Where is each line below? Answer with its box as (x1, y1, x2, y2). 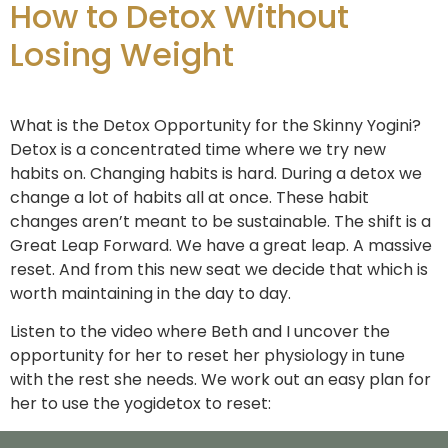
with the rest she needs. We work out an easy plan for (10, 368, 431, 392)
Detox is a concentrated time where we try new (10, 137, 386, 161)
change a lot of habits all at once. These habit (10, 185, 369, 209)
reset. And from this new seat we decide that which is (10, 257, 428, 281)
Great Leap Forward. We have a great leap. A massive (10, 233, 432, 257)
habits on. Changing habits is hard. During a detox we (10, 161, 422, 185)
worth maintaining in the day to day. (10, 281, 291, 305)
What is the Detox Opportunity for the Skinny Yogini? (10, 113, 421, 137)
